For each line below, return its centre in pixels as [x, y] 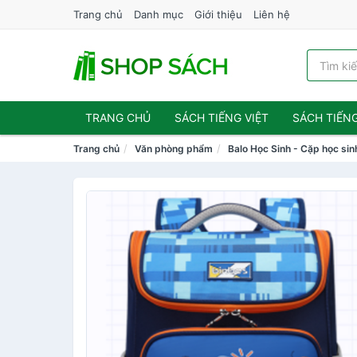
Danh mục [159, 14]
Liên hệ [272, 14]
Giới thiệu [218, 14]
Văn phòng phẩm [174, 149]
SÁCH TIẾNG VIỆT [222, 118]
